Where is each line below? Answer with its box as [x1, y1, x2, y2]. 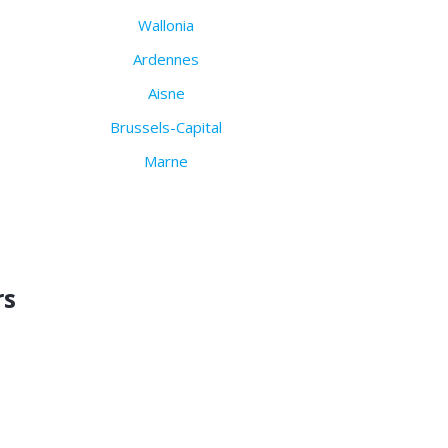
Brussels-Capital [110, 117, 222, 138]
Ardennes [133, 49, 199, 70]
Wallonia [138, 15, 194, 36]
